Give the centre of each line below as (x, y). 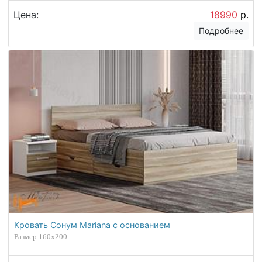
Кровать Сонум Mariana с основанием (92, 225)
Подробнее (221, 30)
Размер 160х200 (41, 237)
